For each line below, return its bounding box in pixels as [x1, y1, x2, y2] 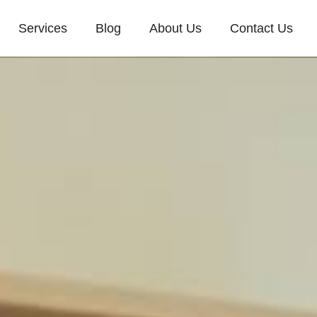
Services [18, 21, 67, 35]
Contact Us [230, 21, 293, 35]
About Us [149, 21, 202, 35]
